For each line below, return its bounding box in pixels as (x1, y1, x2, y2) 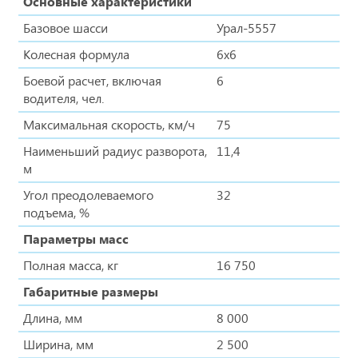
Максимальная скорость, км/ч (23, 115, 195, 133)
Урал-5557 (217, 18, 276, 36)
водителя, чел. (23, 89, 104, 106)
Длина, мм (23, 308, 82, 326)
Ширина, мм (23, 335, 93, 352)
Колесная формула (23, 45, 129, 62)
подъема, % (23, 203, 89, 221)
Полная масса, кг (23, 256, 118, 273)
